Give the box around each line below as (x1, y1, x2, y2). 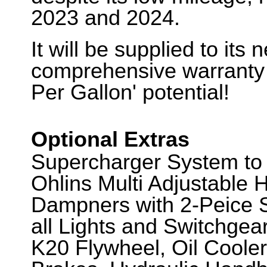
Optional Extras (31, 128, 190, 151)
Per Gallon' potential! (31, 80, 235, 104)
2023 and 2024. (31, 6, 186, 30)
